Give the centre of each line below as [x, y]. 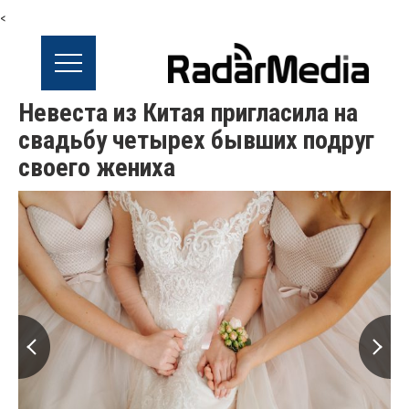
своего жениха [97, 168]
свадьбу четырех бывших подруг [196, 140]
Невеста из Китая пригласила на [188, 113]
